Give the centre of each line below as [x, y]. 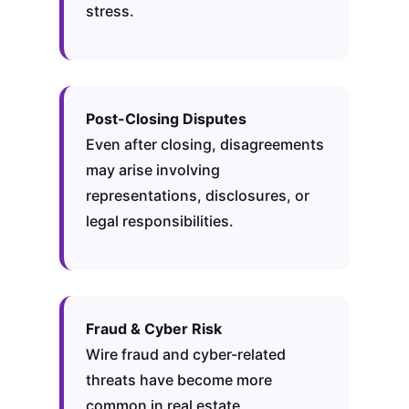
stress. [110, 11]
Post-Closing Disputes [166, 119]
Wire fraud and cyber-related [185, 355]
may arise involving [152, 170]
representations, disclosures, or [197, 196]
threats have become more [178, 380]
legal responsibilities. [159, 221]
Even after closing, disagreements [204, 145]
